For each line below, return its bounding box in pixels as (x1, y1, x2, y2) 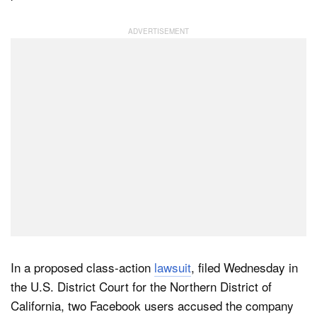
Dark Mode (55, 43, 108, 56)
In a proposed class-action (11, 258, 154, 276)
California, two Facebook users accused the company (11, 296, 294, 314)
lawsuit (154, 258, 191, 276)
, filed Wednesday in (191, 258, 298, 276)
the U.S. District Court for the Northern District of (11, 277, 272, 295)
